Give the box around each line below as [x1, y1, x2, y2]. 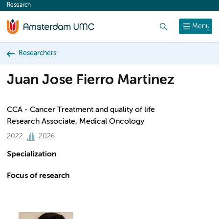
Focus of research [7, 172, 70, 180]
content [12, 4, 39, 12]
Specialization [7, 151, 57, 158]
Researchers [19, 50, 56, 57]
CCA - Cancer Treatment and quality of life [7, 106, 155, 114]
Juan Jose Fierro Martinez [7, 73, 175, 88]
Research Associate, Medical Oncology [7, 118, 144, 126]
